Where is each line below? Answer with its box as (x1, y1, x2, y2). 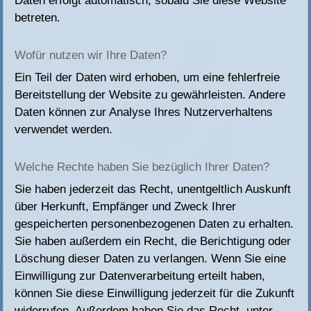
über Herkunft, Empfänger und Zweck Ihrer (15, 200, 237, 214)
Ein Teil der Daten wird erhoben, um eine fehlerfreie (15, 71, 280, 85)
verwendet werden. (15, 123, 113, 137)
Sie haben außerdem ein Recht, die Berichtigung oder (15, 235, 292, 249)
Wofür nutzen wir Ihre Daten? (15, 49, 167, 62)
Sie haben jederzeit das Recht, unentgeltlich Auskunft (15, 183, 292, 196)
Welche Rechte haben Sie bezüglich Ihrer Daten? (15, 160, 270, 174)
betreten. (15, 11, 61, 25)
